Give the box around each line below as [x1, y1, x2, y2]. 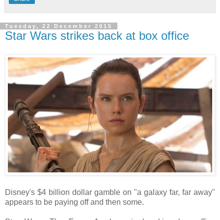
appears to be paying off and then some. [5, 197, 144, 206]
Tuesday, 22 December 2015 [5, 23, 112, 29]
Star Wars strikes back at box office [5, 29, 189, 43]
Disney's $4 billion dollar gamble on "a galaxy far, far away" [5, 188, 215, 196]
